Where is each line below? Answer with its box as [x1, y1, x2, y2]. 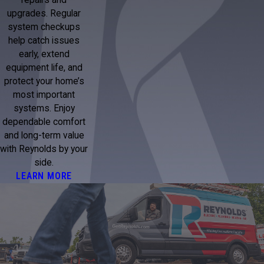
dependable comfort [2, 116, 86, 127]
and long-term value [4, 130, 84, 141]
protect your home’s [4, 75, 84, 87]
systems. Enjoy [13, 103, 75, 114]
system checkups [8, 21, 81, 32]
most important [13, 89, 75, 100]
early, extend [18, 48, 70, 60]
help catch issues [8, 35, 80, 46]
